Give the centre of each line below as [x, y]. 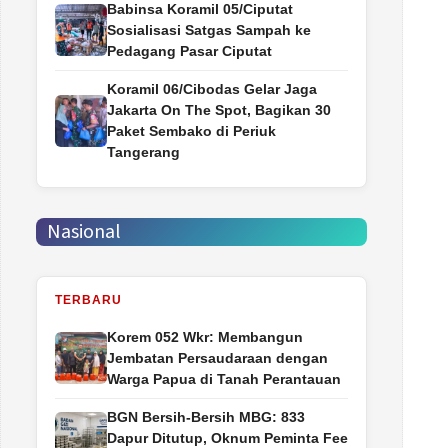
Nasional [83, 231]
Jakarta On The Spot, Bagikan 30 [219, 109]
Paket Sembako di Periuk [191, 130]
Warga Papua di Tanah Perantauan [224, 378]
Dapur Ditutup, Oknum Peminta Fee [227, 437]
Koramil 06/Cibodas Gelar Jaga [212, 88]
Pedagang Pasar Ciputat [189, 50]
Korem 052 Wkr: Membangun [205, 336]
